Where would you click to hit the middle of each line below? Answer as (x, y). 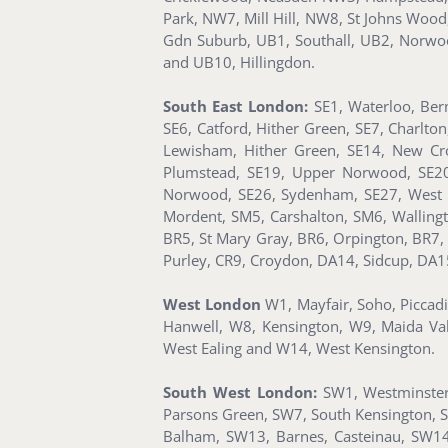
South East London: (236, 106)
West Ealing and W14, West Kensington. (299, 348)
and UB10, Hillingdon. (239, 62)
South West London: (240, 392)
